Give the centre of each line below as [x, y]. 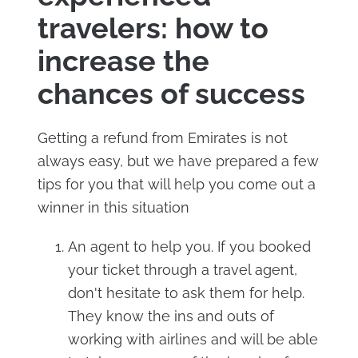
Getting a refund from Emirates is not [162, 137]
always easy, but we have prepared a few [178, 161]
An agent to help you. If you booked [189, 246]
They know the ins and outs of [171, 316]
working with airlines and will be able [193, 339]
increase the [123, 60]
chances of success [171, 93]
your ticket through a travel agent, [182, 269]
